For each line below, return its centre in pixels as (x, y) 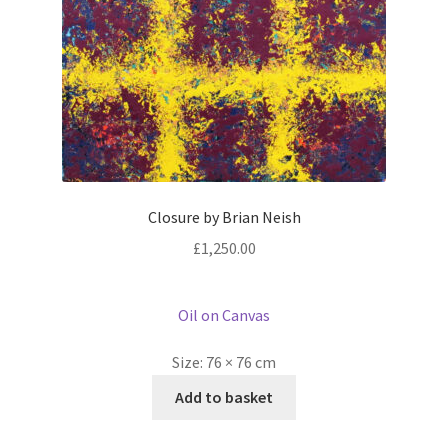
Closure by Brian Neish (224, 217)
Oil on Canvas (224, 314)
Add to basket (224, 397)
